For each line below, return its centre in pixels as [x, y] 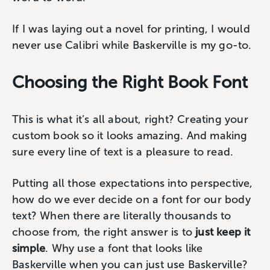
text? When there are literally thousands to [122, 216]
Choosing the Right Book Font [130, 82]
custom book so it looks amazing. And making [130, 136]
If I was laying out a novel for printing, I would [131, 29]
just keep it [223, 232]
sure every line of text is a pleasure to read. [124, 152]
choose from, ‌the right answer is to [104, 232]
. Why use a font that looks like [124, 248]
